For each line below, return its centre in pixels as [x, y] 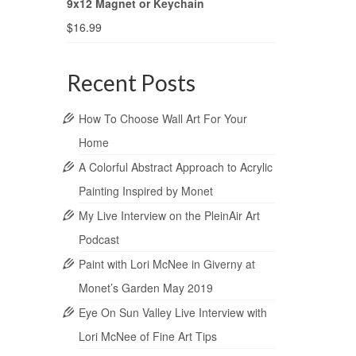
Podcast [99, 240]
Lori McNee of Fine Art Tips [147, 337]
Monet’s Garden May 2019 [145, 288]
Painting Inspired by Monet [145, 191]
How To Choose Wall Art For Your [163, 119]
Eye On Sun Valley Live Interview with [172, 313]
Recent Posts [131, 83]
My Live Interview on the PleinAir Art [169, 216]
